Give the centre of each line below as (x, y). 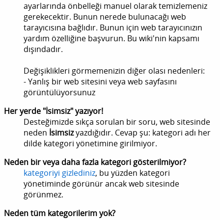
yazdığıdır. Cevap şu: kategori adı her (142, 133)
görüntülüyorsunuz (59, 93)
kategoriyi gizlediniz (59, 173)
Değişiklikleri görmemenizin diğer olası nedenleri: (114, 71)
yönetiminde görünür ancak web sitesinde (101, 184)
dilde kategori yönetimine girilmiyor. (90, 144)
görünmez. (43, 195)
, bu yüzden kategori (133, 173)
